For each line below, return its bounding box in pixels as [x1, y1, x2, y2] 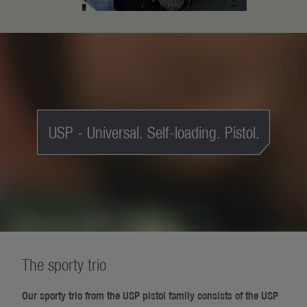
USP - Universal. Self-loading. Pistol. [48, 123, 260, 143]
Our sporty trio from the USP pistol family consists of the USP [22, 288, 278, 303]
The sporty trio [22, 255, 106, 275]
